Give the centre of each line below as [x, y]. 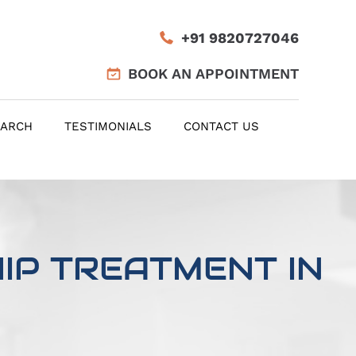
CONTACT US [221, 126]
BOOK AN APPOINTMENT [213, 74]
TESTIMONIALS [108, 126]
